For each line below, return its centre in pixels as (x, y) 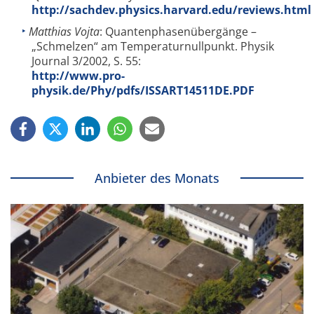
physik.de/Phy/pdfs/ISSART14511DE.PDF (143, 91)
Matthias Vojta (64, 32)
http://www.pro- (78, 76)
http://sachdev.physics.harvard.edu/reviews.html (171, 9)
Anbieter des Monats (157, 178)
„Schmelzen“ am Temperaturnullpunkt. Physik (153, 47)
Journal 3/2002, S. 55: (86, 61)
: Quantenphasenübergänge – (178, 32)
